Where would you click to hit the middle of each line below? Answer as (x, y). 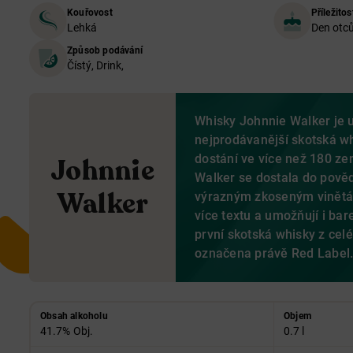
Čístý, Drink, (96, 65)
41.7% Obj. (67, 331)
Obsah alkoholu (74, 316)
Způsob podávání (105, 50)
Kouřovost (90, 13)
